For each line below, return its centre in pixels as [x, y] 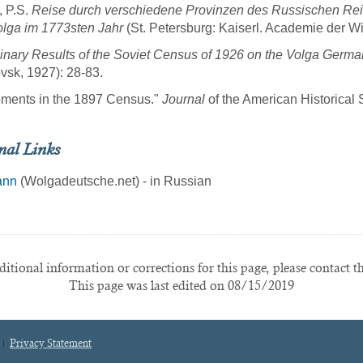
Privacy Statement [51, 344]
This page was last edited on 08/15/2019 [181, 286]
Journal [184, 100]
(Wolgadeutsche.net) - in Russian [114, 181]
